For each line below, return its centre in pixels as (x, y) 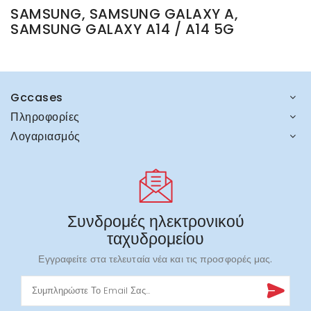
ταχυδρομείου (155, 239)
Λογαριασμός (45, 137)
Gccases (37, 98)
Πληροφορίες (45, 117)
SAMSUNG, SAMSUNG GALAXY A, (124, 14)
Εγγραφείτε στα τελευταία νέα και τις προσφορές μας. (155, 259)
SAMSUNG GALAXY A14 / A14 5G (123, 30)
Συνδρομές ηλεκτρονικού (155, 222)
